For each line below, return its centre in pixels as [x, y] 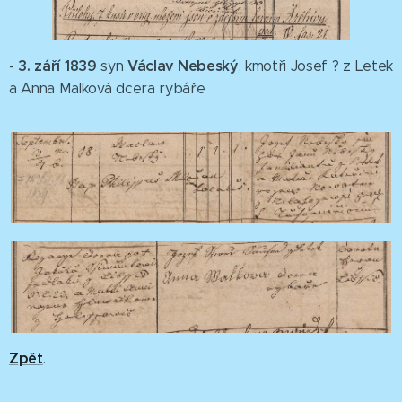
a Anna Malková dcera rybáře [109, 88]
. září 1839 [64, 66]
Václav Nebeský [183, 66]
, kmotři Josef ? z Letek [315, 66]
